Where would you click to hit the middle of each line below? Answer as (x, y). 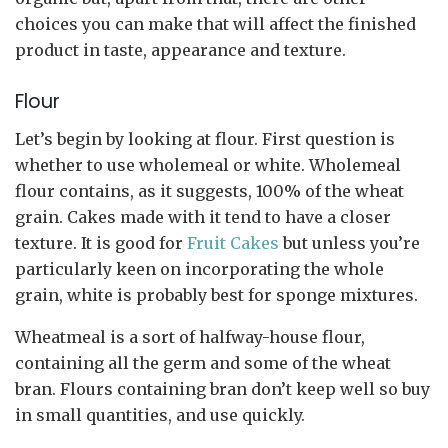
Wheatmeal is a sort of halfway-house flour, (190, 337)
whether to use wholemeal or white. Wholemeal (208, 165)
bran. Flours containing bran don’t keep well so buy (222, 389)
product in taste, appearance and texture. (180, 49)
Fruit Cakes (233, 243)
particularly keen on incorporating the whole (199, 269)
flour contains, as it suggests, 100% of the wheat (209, 191)
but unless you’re (349, 243)
